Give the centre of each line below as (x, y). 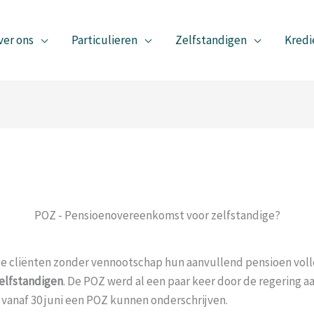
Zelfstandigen (211, 40)
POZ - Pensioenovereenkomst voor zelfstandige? (157, 215)
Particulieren (104, 40)
